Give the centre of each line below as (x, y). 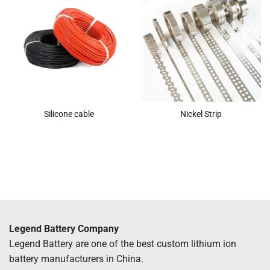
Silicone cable (69, 114)
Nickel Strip (201, 114)
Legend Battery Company (64, 229)
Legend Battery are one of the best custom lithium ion (123, 244)
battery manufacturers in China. (76, 259)
